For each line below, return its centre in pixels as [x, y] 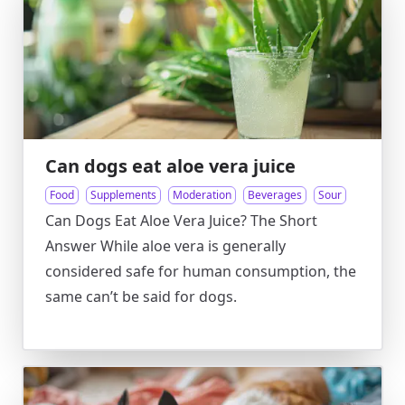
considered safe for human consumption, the [201, 271]
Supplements [123, 195]
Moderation [202, 195]
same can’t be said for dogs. [141, 297]
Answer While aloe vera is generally [165, 246]
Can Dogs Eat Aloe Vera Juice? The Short [181, 221]
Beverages [275, 195]
